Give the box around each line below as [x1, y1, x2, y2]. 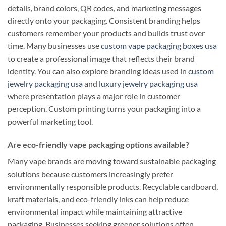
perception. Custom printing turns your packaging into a [8, 104, 201, 114]
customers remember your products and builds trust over [8, 28, 205, 38]
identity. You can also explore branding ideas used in [8, 66, 188, 76]
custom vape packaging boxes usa [101, 41, 217, 51]
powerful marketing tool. [8, 117, 93, 127]
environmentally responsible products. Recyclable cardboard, [8, 181, 218, 191]
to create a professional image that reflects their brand [8, 53, 195, 64]
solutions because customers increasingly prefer [8, 168, 173, 179]
